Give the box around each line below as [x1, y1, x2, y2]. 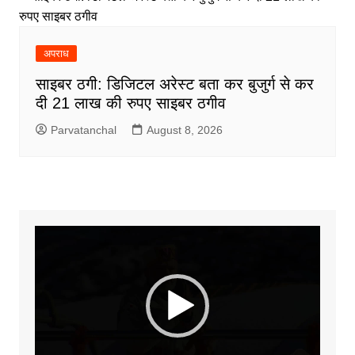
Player [33, 248, 71, 261]
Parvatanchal [50, 124, 116, 136]
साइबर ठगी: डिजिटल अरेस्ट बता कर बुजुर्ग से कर [35, 75, 314, 93]
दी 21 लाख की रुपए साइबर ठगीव [35, 94, 226, 112]
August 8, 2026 [146, 124, 223, 136]
